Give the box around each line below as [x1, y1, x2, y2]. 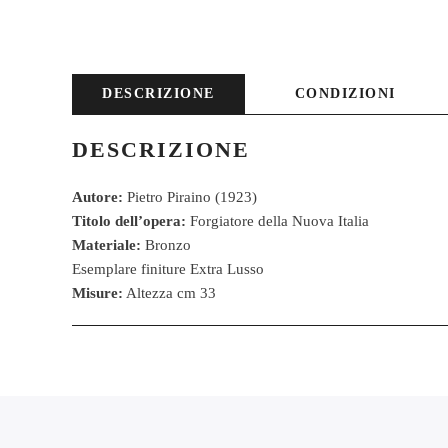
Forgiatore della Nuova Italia [186, 213, 369, 229]
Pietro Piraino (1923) [123, 189, 257, 205]
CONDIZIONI [294, 86, 396, 101]
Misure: [72, 285, 123, 301]
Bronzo [141, 237, 191, 253]
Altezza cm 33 [123, 285, 216, 301]
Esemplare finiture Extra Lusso [72, 261, 264, 277]
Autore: [72, 189, 123, 205]
